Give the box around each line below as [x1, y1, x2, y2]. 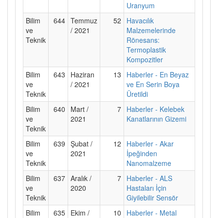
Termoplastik [127, 44, 166, 54]
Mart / [71, 104, 89, 114]
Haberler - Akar [127, 138, 174, 148]
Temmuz [71, 15, 97, 25]
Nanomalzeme [127, 158, 171, 168]
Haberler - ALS [127, 173, 172, 183]
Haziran [71, 69, 94, 79]
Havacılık [127, 15, 154, 25]
